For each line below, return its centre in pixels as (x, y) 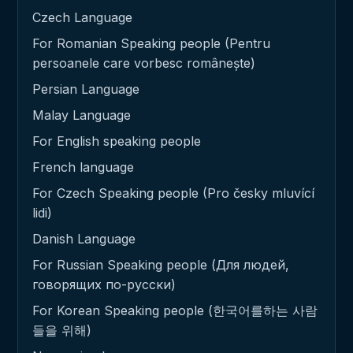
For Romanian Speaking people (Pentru (151, 43)
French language (83, 167)
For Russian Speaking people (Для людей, (161, 264)
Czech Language (82, 17)
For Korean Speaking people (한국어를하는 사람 (175, 310)
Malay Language (82, 115)
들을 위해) (62, 330)
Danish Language (84, 238)
